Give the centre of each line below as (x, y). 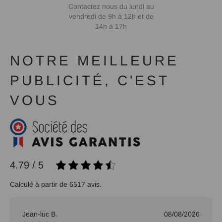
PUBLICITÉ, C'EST (89, 81)
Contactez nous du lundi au (111, 7)
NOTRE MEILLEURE (94, 61)
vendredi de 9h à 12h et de (111, 17)
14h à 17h (111, 27)
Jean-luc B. (40, 214)
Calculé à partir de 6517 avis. (56, 184)
